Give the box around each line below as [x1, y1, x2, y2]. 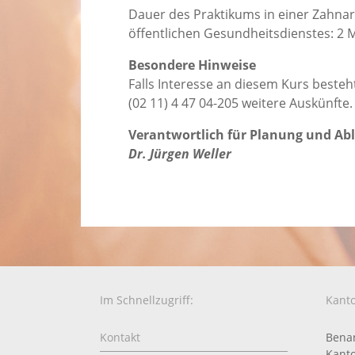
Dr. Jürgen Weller [128, 145, 231, 163]
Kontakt [100, 330, 140, 345]
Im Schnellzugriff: [100, 292, 193, 308]
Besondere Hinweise [128, 56, 256, 74]
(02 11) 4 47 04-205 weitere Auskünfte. [128, 94, 353, 113]
